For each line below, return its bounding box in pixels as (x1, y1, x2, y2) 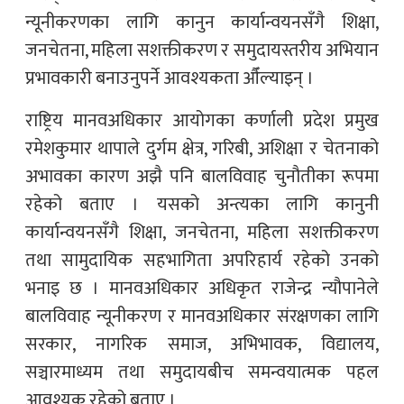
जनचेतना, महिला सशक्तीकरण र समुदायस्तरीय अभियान (25, 35, 379, 67)
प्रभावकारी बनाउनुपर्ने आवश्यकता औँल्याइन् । (25, 63, 314, 95)
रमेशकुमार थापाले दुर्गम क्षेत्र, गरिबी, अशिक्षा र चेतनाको (25, 133, 379, 165)
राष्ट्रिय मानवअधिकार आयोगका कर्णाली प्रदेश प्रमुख (25, 106, 379, 137)
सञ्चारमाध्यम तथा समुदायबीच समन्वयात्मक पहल (25, 357, 379, 389)
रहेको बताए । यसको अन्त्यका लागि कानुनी (25, 189, 379, 221)
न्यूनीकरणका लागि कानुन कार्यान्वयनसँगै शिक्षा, (25, 7, 379, 39)
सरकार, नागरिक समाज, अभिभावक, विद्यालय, (25, 329, 379, 361)
